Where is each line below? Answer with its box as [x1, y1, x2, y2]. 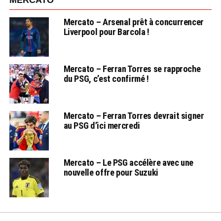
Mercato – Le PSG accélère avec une [63, 157, 194, 168]
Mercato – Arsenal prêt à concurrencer [63, 17, 204, 28]
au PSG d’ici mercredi [63, 120, 140, 131]
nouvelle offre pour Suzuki [63, 167, 158, 178]
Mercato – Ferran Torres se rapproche [63, 64, 201, 74]
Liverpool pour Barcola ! [63, 27, 149, 37]
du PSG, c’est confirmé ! [63, 74, 149, 84]
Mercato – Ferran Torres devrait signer [63, 110, 204, 121]
